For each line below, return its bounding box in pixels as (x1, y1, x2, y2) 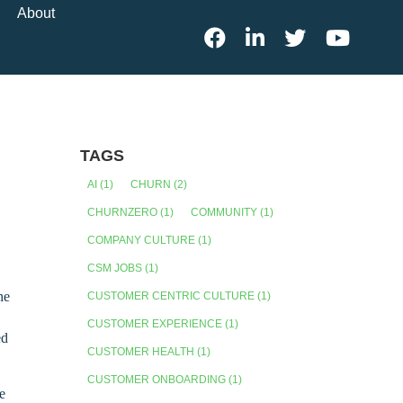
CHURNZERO (87, 205, 158, 219)
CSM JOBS (87, 261, 143, 274)
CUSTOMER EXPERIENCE (87, 317, 223, 330)
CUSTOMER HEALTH (87, 345, 195, 358)
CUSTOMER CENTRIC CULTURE (87, 289, 255, 302)
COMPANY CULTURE (87, 233, 196, 246)
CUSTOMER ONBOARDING (87, 372, 227, 386)
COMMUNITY (191, 205, 258, 219)
